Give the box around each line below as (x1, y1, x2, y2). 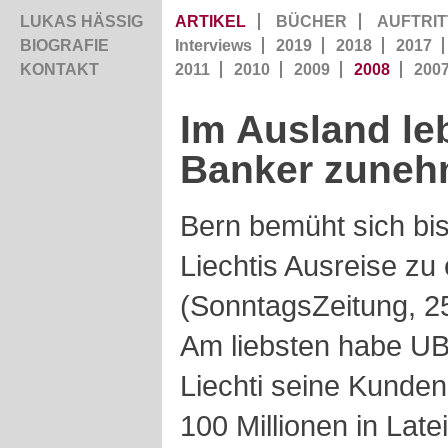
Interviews (175, 37, 252, 54)
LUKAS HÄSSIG (20, 13, 143, 30)
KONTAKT (20, 61, 99, 78)
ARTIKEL (175, 13, 246, 30)
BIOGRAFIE (20, 37, 109, 54)
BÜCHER (276, 13, 347, 30)
